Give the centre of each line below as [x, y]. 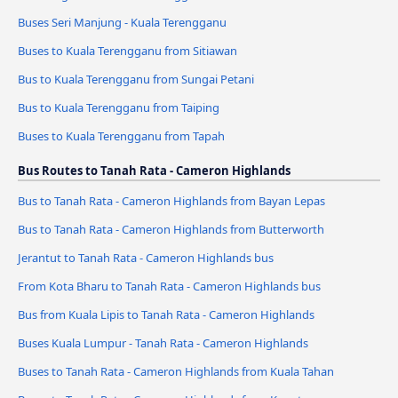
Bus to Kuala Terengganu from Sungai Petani [136, 80]
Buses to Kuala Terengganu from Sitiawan [127, 51]
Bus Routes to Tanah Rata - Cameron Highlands [154, 171]
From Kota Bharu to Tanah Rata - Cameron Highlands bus [169, 287]
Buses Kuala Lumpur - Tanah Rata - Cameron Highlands [163, 343]
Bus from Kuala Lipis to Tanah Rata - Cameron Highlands [166, 315]
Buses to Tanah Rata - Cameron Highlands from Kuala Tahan [176, 371]
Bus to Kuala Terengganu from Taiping [119, 108]
